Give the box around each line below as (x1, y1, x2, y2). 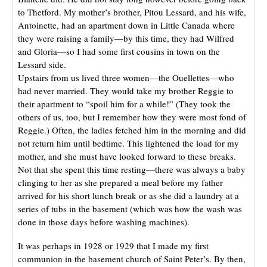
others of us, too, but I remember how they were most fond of (17, 110, 246, 123)
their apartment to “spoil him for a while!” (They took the (17, 97, 231, 110)
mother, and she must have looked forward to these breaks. (17, 150, 236, 162)
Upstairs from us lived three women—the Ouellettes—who (17, 71, 234, 83)
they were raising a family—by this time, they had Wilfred (17, 32, 234, 44)
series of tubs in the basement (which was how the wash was (17, 202, 242, 215)
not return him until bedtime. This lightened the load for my (17, 136, 239, 149)
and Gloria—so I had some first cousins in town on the (17, 45, 220, 57)
